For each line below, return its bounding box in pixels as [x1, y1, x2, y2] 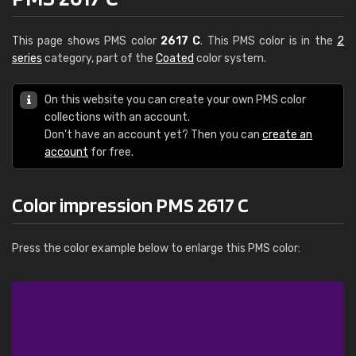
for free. [88, 145, 133, 159]
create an [262, 128, 312, 141]
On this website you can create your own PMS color [44, 93, 306, 106]
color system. [194, 52, 266, 65]
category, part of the [42, 52, 156, 65]
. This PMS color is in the [200, 34, 338, 48]
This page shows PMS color [12, 34, 161, 48]
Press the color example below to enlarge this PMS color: [12, 242, 300, 255]
